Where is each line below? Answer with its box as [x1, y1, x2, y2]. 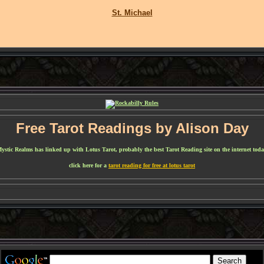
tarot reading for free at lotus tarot [108, 162, 195, 169]
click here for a [69, 162, 108, 169]
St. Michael [111, 8, 153, 17]
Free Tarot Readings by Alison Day [15, 120, 249, 136]
